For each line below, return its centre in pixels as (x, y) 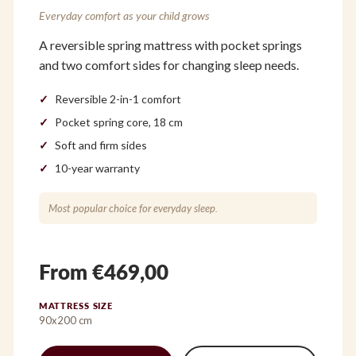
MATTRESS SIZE (76, 306)
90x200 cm (65, 321)
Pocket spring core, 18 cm (118, 122)
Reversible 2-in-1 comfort (118, 99)
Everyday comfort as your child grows (124, 16)
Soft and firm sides (101, 145)
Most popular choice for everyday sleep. (133, 209)
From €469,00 (103, 272)
